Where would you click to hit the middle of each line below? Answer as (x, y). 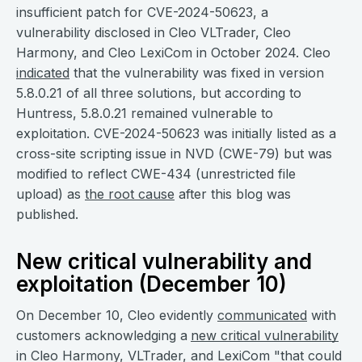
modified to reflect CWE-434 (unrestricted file (156, 174)
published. (47, 214)
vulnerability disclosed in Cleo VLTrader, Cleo (154, 32)
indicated (43, 73)
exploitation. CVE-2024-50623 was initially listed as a (176, 133)
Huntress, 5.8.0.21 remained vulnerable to (145, 113)
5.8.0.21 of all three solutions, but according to (159, 93)
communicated (262, 315)
